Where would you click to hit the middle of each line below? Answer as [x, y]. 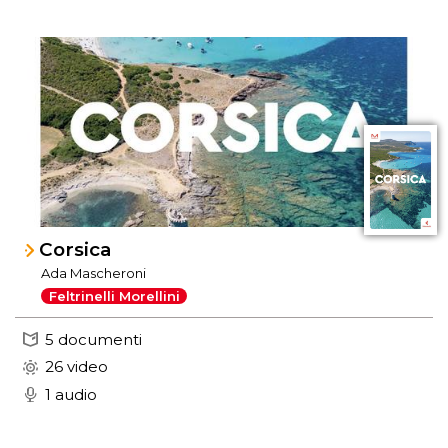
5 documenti [93, 339]
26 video [76, 366]
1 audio [71, 394]
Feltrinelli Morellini [114, 296]
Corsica [75, 249]
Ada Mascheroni [94, 273]
